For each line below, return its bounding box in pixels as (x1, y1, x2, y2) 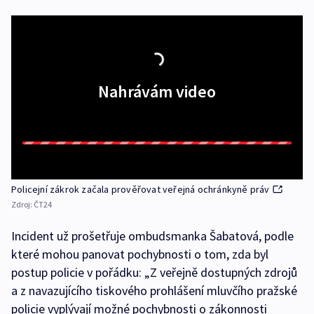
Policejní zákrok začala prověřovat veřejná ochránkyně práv (11, 183, 270, 196)
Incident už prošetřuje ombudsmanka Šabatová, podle (11, 228, 294, 245)
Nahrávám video (98, 81, 216, 103)
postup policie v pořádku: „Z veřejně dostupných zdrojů (11, 264, 297, 281)
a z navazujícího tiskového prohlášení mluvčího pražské (11, 282, 297, 299)
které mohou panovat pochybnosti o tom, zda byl (11, 246, 268, 263)
